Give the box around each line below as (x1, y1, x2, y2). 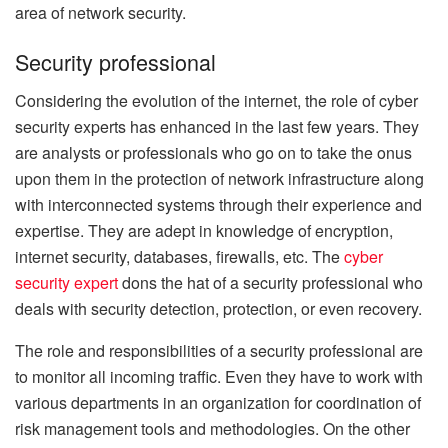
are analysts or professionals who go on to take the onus (15, 141, 412, 165)
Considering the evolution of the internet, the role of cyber (15, 89, 418, 113)
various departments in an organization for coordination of (15, 391, 421, 415)
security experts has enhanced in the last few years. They (15, 115, 419, 139)
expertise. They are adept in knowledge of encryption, (15, 219, 393, 243)
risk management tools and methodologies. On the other (15, 417, 410, 441)
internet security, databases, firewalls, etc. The (15, 245, 344, 269)
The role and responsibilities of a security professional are (15, 339, 423, 363)
